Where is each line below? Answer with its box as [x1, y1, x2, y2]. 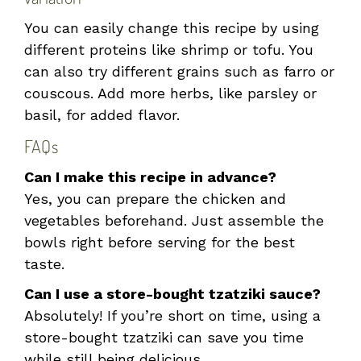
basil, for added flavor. [24, 106, 180, 123]
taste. [24, 255, 64, 272]
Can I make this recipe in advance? [24, 168, 276, 185]
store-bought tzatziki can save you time [24, 328, 304, 346]
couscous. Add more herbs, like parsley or [24, 84, 317, 102]
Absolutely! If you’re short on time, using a [24, 306, 321, 324]
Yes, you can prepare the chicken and [24, 189, 286, 207]
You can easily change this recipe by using [24, 19, 319, 36]
